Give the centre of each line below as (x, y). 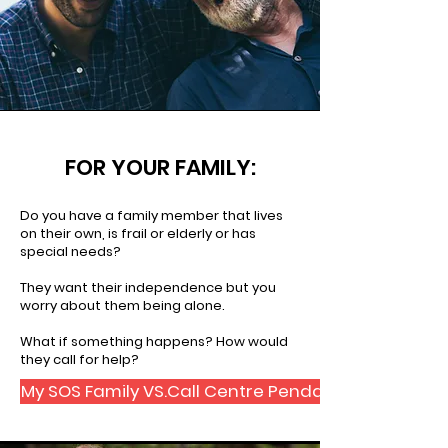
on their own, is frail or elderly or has (138, 233)
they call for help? (79, 359)
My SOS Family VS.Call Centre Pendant (181, 391)
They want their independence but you (148, 287)
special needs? (70, 251)
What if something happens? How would (154, 341)
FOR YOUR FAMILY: (160, 167)
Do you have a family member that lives (151, 215)
